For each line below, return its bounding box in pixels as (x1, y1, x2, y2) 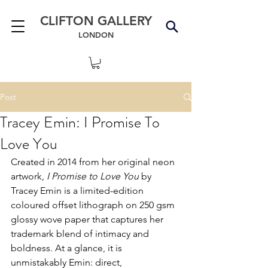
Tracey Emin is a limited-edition (11, 185, 146, 197)
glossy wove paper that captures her (11, 214, 166, 226)
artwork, (11, 170, 47, 182)
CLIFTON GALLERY (39, 13, 152, 28)
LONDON (78, 30, 114, 39)
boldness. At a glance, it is (11, 242, 124, 254)
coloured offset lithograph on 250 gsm (11, 199, 177, 211)
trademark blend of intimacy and (11, 228, 151, 240)
